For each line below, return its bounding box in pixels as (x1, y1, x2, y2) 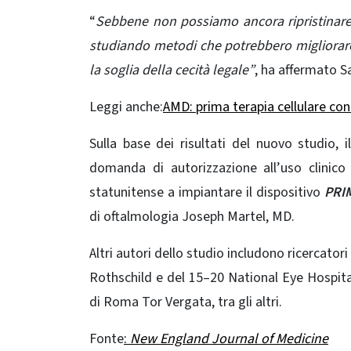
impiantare (179, 182, 243, 202)
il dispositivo (242, 182, 325, 202)
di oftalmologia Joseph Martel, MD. (89, 206, 295, 226)
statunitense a (89, 182, 179, 202)
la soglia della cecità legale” (89, 60, 255, 80)
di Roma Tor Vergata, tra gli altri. (89, 291, 282, 312)
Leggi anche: (89, 96, 163, 117)
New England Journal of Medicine (130, 328, 328, 349)
